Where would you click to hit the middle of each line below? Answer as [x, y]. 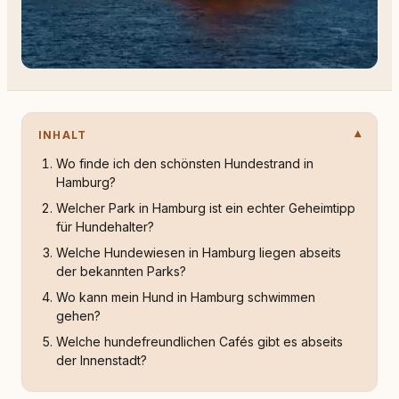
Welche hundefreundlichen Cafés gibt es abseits [199, 342]
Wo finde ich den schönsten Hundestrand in [185, 163]
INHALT [63, 135]
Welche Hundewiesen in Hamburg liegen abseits [199, 252]
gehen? [78, 316]
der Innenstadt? [102, 360]
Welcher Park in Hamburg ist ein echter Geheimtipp [206, 208]
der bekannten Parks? [121, 271]
